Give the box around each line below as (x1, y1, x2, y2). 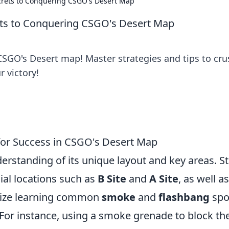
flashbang (158, 190, 210, 204)
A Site (149, 172, 178, 186)
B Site (98, 172, 126, 186)
